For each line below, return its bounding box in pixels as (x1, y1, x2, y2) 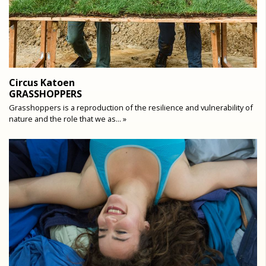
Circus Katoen (9, 75, 75, 89)
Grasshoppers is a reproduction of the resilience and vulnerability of (9, 102, 253, 113)
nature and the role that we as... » (9, 113, 126, 124)
